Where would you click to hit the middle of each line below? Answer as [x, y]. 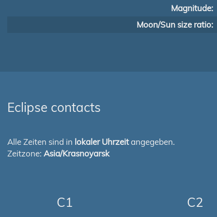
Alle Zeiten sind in [41, 142]
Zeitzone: [25, 153]
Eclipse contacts [54, 107]
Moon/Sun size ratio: [175, 24]
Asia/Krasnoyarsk [77, 153]
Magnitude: [192, 8]
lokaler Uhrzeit [102, 142]
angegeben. [152, 142]
